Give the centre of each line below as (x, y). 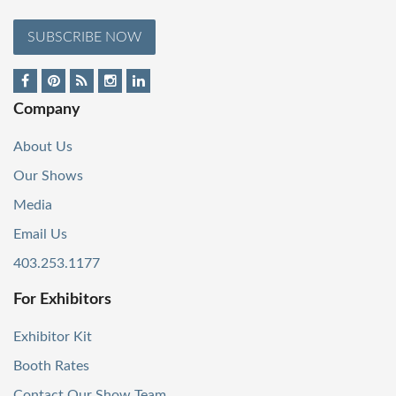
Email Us (40, 235)
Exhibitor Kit (53, 336)
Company (47, 110)
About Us (43, 147)
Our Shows (48, 176)
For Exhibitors (62, 299)
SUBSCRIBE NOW (84, 37)
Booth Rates (51, 366)
